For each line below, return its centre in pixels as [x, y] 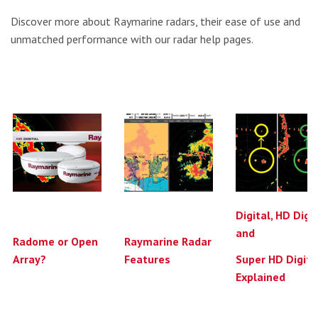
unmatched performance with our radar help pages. [132, 39]
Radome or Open [55, 241]
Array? [29, 259]
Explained [261, 277]
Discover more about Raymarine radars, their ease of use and [155, 21]
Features [147, 259]
